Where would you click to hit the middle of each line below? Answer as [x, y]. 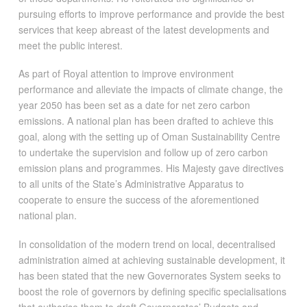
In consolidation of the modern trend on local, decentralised [147, 244]
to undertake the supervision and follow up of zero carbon [143, 152]
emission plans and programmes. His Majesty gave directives [151, 168]
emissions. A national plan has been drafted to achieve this [146, 121]
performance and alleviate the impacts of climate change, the [150, 89]
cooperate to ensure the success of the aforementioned [138, 200]
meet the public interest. [70, 45]
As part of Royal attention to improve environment [126, 74]
